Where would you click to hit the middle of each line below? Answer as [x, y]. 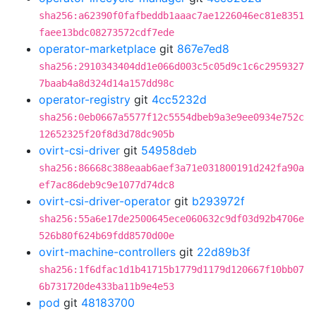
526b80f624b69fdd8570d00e [107, 236]
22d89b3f [224, 252]
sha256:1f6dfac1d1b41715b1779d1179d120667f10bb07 [171, 269]
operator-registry [85, 99]
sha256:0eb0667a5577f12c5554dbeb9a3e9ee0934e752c [171, 117]
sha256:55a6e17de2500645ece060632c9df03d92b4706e [171, 219]
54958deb [169, 150]
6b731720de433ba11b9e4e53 [107, 286]
